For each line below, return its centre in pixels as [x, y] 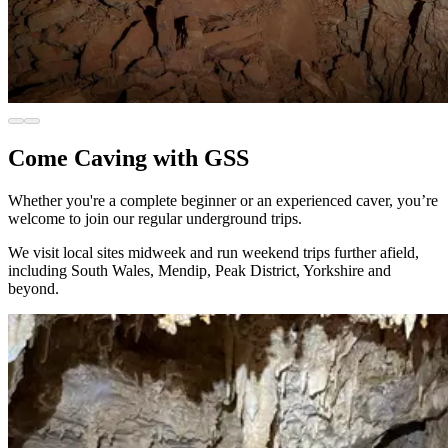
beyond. [33, 288]
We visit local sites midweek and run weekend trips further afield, [213, 252]
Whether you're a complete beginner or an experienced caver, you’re [223, 200]
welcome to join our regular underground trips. [155, 218]
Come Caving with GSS [128, 157]
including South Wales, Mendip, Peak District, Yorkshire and [199, 270]
